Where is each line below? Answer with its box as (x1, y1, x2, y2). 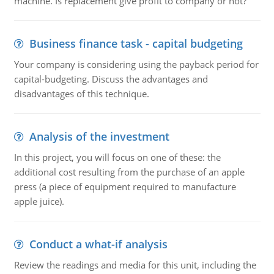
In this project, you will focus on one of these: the (13, 151, 221, 163)
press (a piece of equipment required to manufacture (13, 180, 236, 193)
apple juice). (13, 195, 64, 207)
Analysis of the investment (29, 129, 169, 144)
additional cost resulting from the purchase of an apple (13, 166, 245, 178)
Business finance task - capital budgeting (29, 36, 243, 51)
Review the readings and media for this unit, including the (13, 259, 256, 271)
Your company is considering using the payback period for (13, 58, 259, 70)
